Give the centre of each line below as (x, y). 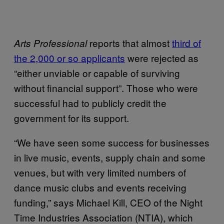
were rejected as (162, 57)
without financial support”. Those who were (106, 87)
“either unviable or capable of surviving (97, 72)
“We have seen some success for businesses (112, 142)
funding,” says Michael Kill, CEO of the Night (108, 202)
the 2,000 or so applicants (69, 57)
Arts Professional (50, 43)
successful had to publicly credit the (90, 102)
